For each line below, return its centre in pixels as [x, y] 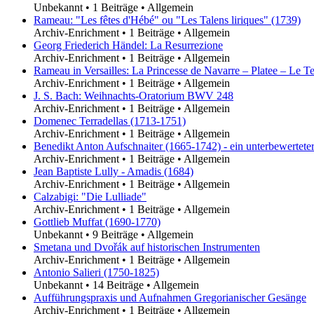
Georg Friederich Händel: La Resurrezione [128, 45]
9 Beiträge [115, 234]
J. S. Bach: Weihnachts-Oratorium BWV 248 [134, 95]
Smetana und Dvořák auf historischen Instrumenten [147, 247]
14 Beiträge [118, 285]
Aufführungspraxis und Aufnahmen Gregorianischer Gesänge [170, 297]
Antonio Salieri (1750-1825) [96, 272]
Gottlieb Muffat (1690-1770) [97, 221]
